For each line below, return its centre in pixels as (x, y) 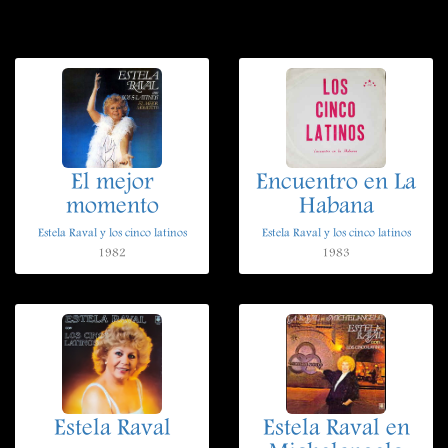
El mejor (112, 184)
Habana (336, 208)
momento (112, 208)
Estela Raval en (336, 430)
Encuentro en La (336, 184)
